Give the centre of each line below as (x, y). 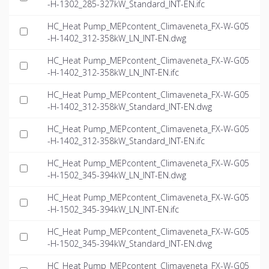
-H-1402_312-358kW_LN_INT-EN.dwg (117, 38)
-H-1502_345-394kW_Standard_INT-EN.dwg (130, 244)
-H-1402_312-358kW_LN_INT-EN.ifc (113, 73)
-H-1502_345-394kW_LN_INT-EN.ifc (113, 210)
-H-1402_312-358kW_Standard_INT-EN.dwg (130, 107)
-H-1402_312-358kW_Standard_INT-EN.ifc (126, 141)
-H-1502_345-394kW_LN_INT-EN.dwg (117, 175)
